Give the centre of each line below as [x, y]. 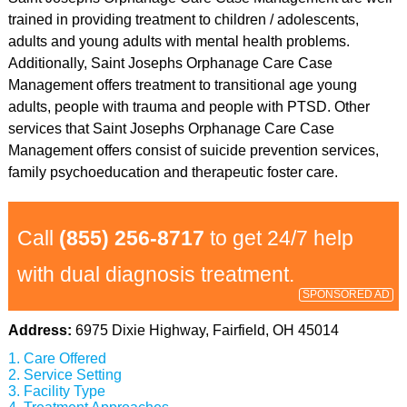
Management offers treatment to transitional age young [182, 85]
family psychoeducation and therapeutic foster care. [173, 172]
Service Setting [72, 375]
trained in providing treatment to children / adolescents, [183, 20]
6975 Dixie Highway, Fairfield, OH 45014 [207, 330]
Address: [41, 330]
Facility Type [64, 391]
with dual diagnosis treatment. [155, 274]
